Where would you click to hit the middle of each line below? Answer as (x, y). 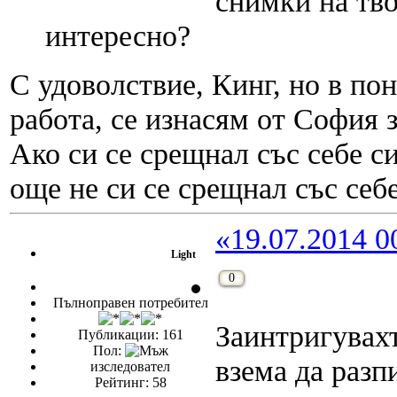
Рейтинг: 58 (130, 383)
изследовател (130, 367)
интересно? (118, 36)
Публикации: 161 (130, 335)
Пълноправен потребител (130, 303)
